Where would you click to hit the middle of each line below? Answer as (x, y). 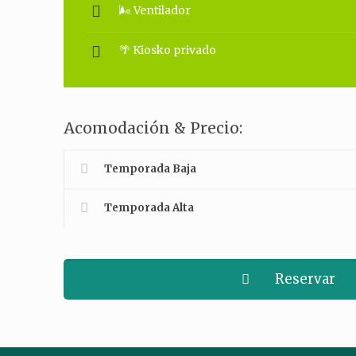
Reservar (305, 279)
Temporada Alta (149, 208)
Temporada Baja (151, 169)
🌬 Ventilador (155, 10)
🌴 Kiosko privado (168, 50)
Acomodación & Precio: (153, 128)
